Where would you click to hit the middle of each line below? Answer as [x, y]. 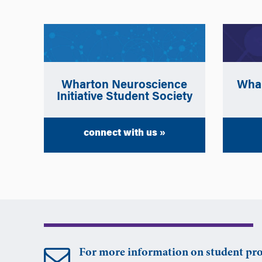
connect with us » [124, 133]
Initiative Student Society [124, 97]
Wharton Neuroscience [125, 85]
